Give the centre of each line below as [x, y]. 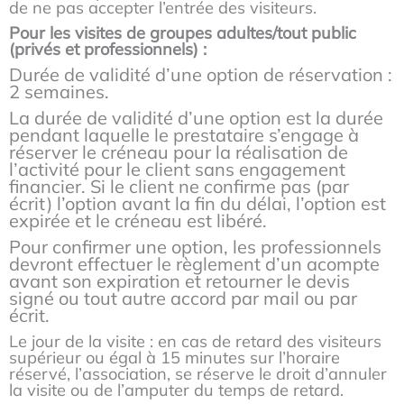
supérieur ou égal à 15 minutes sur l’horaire [174, 358]
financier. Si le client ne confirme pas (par [179, 187]
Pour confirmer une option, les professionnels [195, 247]
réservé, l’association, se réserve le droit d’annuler [198, 374]
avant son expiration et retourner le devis [179, 281]
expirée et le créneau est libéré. [140, 221]
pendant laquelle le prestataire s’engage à [184, 135]
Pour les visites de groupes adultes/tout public [183, 33]
